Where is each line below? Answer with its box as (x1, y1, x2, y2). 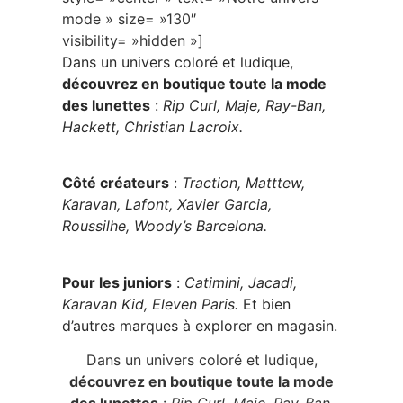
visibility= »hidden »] (62, 31, 203, 49)
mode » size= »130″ (62, 9, 196, 28)
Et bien (243, 294, 291, 313)
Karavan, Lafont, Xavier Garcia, (62, 195, 272, 214)
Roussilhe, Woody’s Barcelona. (62, 217, 267, 236)
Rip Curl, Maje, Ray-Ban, (163, 95, 326, 114)
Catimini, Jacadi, (184, 273, 297, 291)
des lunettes (62, 95, 150, 114)
